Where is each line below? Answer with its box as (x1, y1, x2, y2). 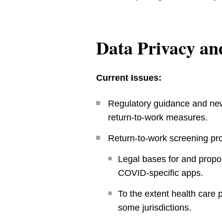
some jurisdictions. (118, 203, 192, 213)
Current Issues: (96, 73, 162, 83)
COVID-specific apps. (118, 168, 204, 178)
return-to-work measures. (108, 112, 208, 122)
